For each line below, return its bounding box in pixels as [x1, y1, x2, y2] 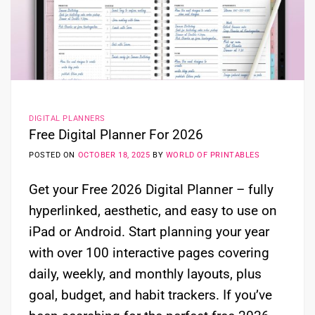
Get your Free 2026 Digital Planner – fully [29, 181, 274, 198]
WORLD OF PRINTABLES [165, 150, 260, 160]
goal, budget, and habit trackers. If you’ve [29, 287, 272, 304]
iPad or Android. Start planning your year [29, 224, 269, 240]
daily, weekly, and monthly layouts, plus [29, 266, 262, 283]
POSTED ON [29, 150, 78, 160]
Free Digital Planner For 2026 [29, 127, 203, 143]
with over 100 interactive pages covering [29, 245, 269, 262]
